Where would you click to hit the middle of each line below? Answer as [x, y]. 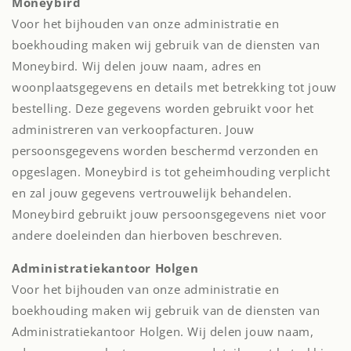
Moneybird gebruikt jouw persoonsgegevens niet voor [170, 214]
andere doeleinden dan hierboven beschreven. [147, 235]
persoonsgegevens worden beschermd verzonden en [165, 150]
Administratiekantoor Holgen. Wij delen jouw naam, [163, 331]
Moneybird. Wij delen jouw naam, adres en [137, 66]
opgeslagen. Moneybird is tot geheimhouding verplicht [171, 172]
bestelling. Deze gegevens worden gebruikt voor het [163, 108]
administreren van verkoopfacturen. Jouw [133, 129]
